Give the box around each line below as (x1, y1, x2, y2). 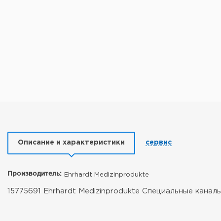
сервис (146, 140, 172, 146)
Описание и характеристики (18, 140, 125, 146)
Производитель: (7, 170, 62, 177)
